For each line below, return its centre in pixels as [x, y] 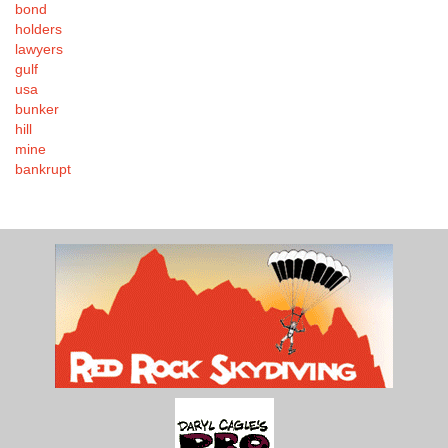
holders [38, 28]
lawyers [39, 48]
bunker [37, 108]
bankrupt [43, 168]
